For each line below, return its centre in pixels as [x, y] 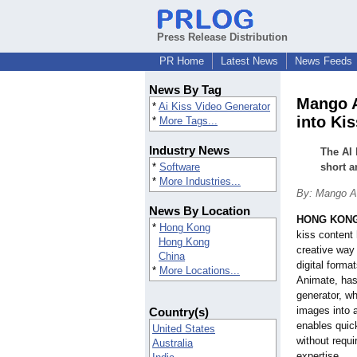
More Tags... [188, 121]
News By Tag [185, 90]
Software [180, 167]
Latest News [249, 61]
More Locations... [200, 271]
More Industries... [200, 182]
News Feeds [324, 61]
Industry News [189, 151]
